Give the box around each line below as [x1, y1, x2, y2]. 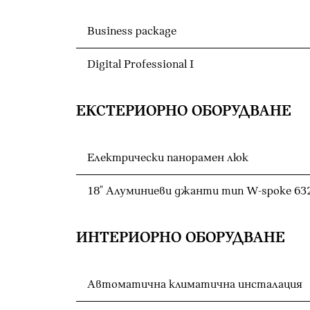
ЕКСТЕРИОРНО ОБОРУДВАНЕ [76, 102, 291, 120]
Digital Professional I [87, 57, 194, 71]
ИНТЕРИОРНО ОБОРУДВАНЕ [76, 229, 285, 246]
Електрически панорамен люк [87, 151, 248, 165]
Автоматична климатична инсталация [87, 277, 302, 291]
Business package [87, 24, 176, 38]
